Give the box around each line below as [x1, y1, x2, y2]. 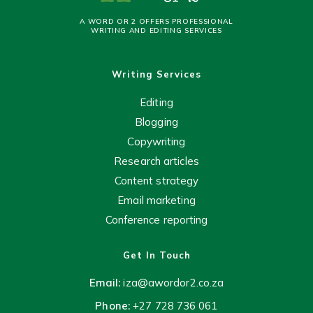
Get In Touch [122, 249, 191, 261]
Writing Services [112, 68, 201, 80]
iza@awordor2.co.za [123, 276, 224, 289]
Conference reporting [105, 213, 208, 226]
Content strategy [114, 174, 199, 187]
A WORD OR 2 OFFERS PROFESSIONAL [80, 17, 233, 26]
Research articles [114, 154, 199, 168]
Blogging [135, 115, 178, 129]
